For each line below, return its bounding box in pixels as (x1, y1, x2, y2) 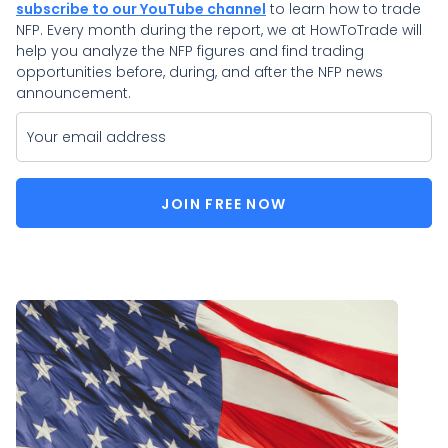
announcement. (16, 83, 131, 104)
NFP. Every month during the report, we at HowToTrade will (16, 20, 422, 41)
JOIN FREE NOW (161, 194, 287, 215)
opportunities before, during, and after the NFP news (16, 62, 383, 83)
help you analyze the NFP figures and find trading (16, 41, 364, 62)
